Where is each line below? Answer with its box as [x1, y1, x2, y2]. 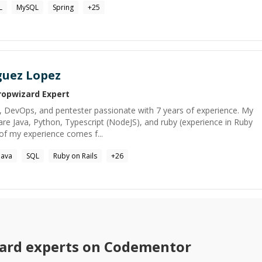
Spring [53, 2, 74, 12]
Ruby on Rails [53, 151, 97, 161]
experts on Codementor [22, 237, 191, 256]
